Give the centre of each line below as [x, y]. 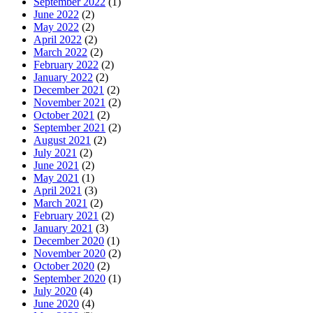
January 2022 [63, 77]
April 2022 [58, 39]
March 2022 [60, 52]
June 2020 [56, 303]
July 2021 [55, 152]
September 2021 [70, 127]
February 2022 [66, 64]
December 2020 [69, 240]
